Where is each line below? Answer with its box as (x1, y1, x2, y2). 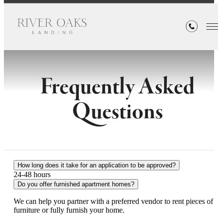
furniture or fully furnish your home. (14, 206, 127, 215)
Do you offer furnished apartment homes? (18, 181, 134, 188)
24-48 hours (14, 170, 51, 179)
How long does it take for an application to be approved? (18, 162, 176, 169)
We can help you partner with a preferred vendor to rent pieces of (14, 197, 213, 206)
